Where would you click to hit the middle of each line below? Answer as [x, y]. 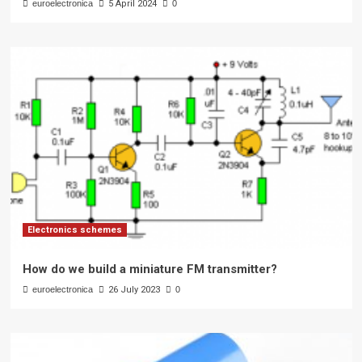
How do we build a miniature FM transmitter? [149, 269]
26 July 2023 [134, 290]
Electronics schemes [74, 230]
